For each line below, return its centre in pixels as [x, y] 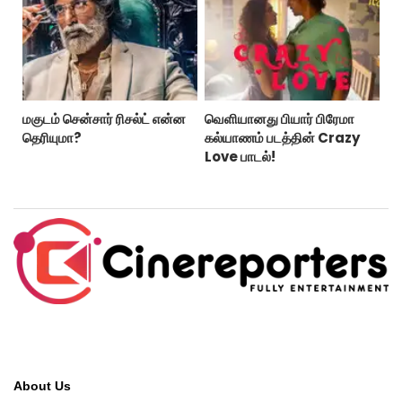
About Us [42, 386]
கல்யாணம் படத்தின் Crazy [282, 138]
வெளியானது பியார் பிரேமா [279, 119]
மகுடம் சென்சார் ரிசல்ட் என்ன [104, 119]
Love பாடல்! [240, 157]
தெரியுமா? [52, 138]
